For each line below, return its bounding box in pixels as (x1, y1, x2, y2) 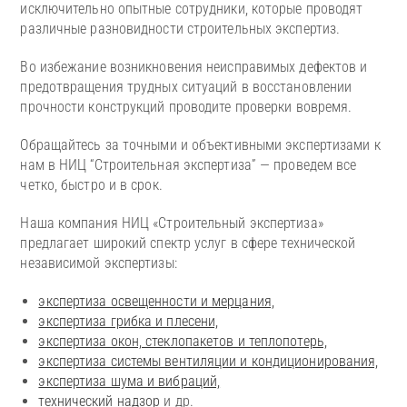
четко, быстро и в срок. (20, 176, 166, 194)
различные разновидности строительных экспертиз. (20, 20, 348, 38)
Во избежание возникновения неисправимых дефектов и (20, 58, 368, 76)
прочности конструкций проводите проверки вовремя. (20, 98, 356, 116)
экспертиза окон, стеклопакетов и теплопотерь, (38, 333, 327, 351)
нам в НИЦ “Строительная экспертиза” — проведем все (20, 156, 357, 174)
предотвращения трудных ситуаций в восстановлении (20, 78, 352, 96)
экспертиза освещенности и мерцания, (38, 293, 274, 311)
